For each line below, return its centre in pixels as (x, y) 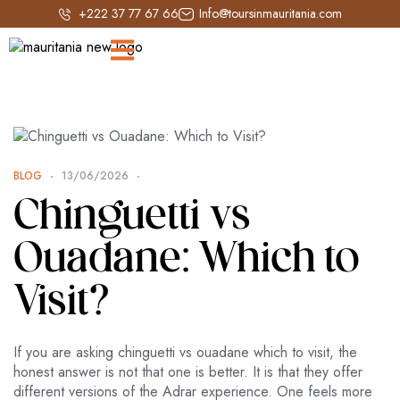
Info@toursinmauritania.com (270, 13)
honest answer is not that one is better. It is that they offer (188, 372)
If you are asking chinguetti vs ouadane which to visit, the (185, 352)
